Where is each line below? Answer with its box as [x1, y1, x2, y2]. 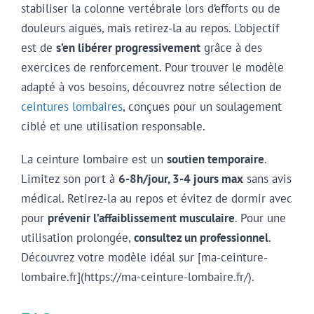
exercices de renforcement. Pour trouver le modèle [21, 60, 284, 76]
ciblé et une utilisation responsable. [21, 118, 205, 135]
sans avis [243, 170, 292, 186]
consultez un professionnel [134, 229, 268, 245]
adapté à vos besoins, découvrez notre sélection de [21, 79, 282, 95]
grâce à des [200, 40, 262, 56]
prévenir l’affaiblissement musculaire [48, 210, 235, 226]
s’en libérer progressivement [56, 40, 200, 56]
